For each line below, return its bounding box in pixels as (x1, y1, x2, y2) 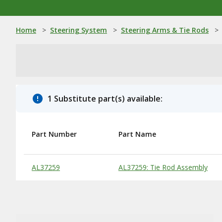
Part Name (118, 129, 156, 139)
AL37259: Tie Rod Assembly (118, 163, 208, 172)
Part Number (32, 129, 77, 139)
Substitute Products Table (28, 159, 111, 168)
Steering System (50, 25, 107, 35)
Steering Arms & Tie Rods (121, 25, 209, 35)
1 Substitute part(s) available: (48, 93, 163, 104)
